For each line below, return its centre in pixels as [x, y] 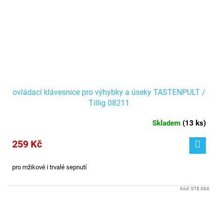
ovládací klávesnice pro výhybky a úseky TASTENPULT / [109, 92]
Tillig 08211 [109, 103]
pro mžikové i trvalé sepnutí [49, 167]
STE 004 [200, 188]
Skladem [167, 123]
